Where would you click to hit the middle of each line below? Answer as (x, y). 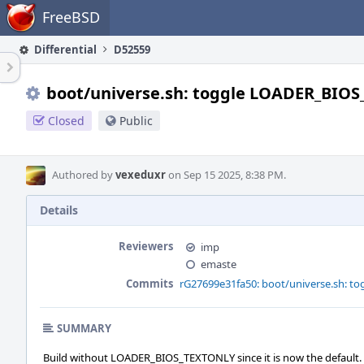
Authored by (84, 175)
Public (136, 121)
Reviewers (146, 246)
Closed (66, 121)
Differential (64, 50)
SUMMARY (84, 328)
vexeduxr (141, 175)
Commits (149, 284)
